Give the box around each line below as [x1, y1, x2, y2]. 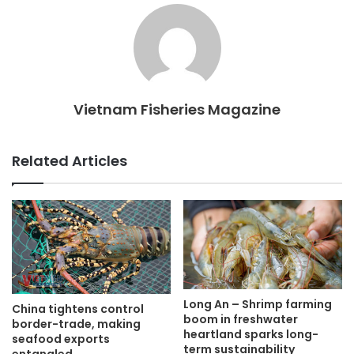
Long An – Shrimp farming [183, 296, 332, 313]
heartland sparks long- [183, 326, 318, 343]
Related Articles [12, 150, 127, 171]
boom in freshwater [183, 311, 298, 328]
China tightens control [12, 301, 144, 318]
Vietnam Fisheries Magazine [73, 99, 281, 119]
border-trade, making [12, 316, 141, 333]
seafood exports [12, 331, 110, 348]
